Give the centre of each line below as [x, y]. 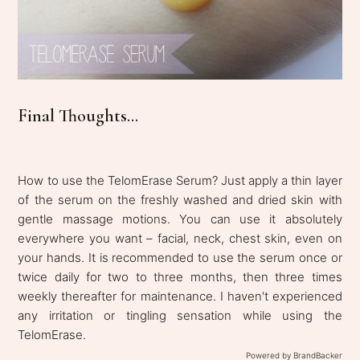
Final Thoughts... [78, 116]
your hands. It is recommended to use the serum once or [180, 258]
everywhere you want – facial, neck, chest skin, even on [180, 239]
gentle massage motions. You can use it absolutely [180, 219]
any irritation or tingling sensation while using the [180, 316]
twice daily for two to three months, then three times [180, 277]
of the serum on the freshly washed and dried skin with [180, 200]
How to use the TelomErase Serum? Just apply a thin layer [180, 181]
